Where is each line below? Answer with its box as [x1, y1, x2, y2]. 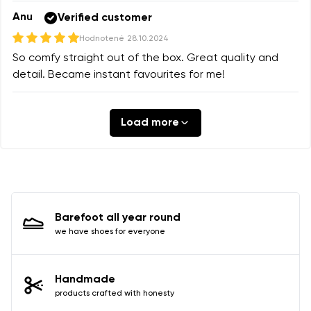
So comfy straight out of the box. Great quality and [12, 52, 278, 64]
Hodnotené [79, 34, 124, 43]
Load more [121, 117, 179, 128]
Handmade [55, 274, 115, 285]
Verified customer [58, 12, 152, 24]
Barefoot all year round [55, 212, 180, 224]
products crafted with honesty [55, 289, 174, 298]
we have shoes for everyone [55, 227, 165, 236]
